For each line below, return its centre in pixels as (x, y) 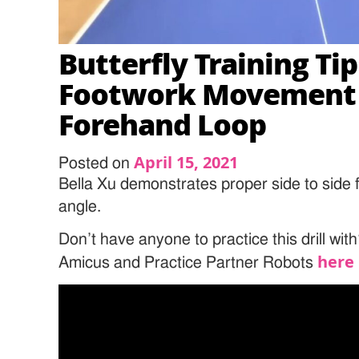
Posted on (97, 163)
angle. (80, 206)
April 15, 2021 (186, 162)
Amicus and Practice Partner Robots (188, 262)
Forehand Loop (163, 123)
